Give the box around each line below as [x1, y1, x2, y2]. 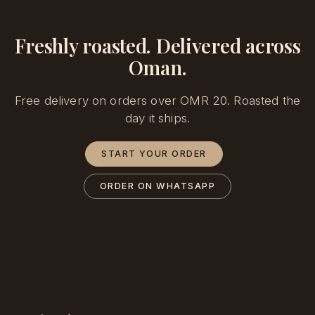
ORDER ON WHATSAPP [99, 180, 216, 191]
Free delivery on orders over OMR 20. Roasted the [14, 93, 301, 108]
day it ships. [125, 110, 190, 125]
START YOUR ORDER [101, 148, 207, 159]
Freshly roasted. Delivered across [14, 32, 301, 58]
